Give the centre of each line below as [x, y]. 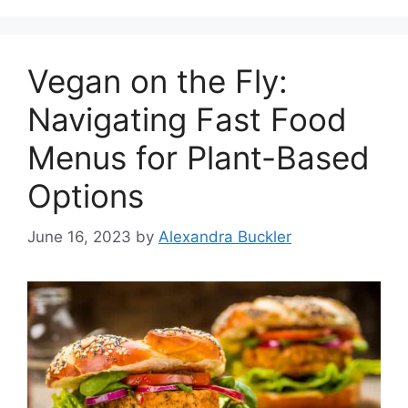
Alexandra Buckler [225, 236]
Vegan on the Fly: [158, 82]
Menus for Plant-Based [199, 158]
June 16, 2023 [79, 236]
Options [86, 196]
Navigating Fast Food [187, 120]
